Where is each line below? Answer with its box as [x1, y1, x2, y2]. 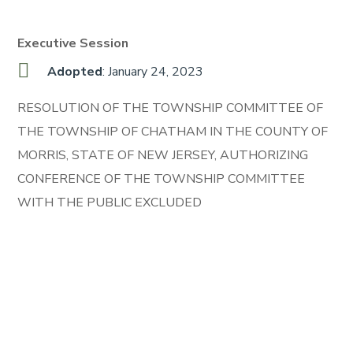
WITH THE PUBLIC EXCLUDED [17, 194, 203, 211]
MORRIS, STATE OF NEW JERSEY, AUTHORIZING [17, 147, 309, 164]
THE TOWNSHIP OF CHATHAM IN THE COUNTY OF [17, 123, 329, 140]
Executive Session [17, 35, 129, 52]
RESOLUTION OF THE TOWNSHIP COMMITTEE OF [17, 99, 324, 117]
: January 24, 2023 [102, 63, 203, 80]
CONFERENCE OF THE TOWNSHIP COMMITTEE [17, 170, 306, 188]
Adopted [46, 63, 102, 80]
